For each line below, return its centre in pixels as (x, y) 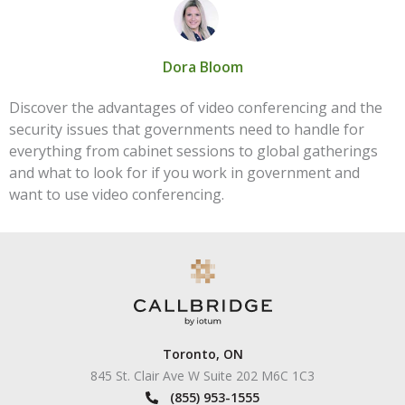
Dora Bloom (202, 66)
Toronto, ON (202, 353)
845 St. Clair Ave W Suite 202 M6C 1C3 (202, 375)
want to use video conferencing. (117, 194)
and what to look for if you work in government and (184, 172)
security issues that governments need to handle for (187, 129)
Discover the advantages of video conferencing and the (196, 107)
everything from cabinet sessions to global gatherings (193, 151)
